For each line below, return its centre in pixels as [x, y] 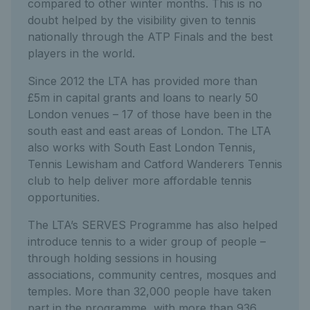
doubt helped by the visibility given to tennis [142, 20]
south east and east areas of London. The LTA [149, 131]
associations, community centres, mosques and [152, 275]
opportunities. [64, 197]
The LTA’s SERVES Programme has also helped [153, 225]
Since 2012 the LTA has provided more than [143, 81]
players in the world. [81, 53]
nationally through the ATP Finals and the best [150, 37]
